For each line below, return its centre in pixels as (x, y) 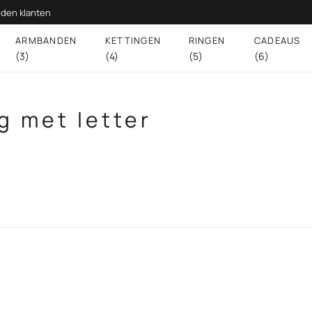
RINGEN (207, 40)
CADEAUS (277, 40)
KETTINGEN (133, 40)
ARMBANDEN (46, 40)
